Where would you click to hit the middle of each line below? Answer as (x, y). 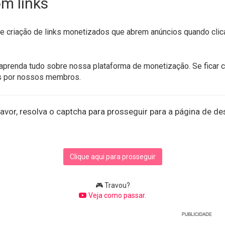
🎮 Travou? (113, 185)
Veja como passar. (117, 195)
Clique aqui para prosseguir (113, 156)
